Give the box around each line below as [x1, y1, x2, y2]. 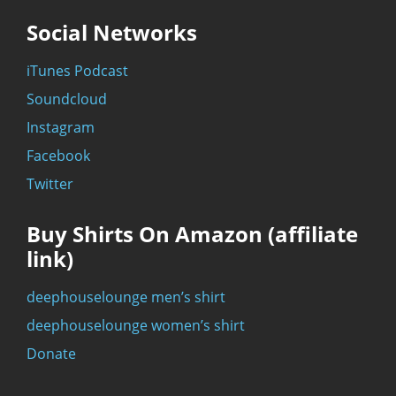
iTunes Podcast [27, 60, 128, 80]
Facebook [27, 145, 90, 165]
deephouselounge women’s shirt [27, 315, 245, 335]
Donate [27, 343, 76, 363]
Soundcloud [27, 88, 107, 109]
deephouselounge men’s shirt [27, 286, 225, 307]
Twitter [27, 173, 73, 194]
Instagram [27, 117, 95, 137]
